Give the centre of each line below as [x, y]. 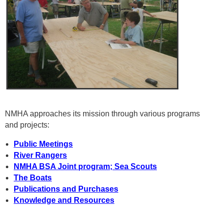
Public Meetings [43, 144]
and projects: [27, 125]
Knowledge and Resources [64, 200]
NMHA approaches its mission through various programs [102, 114]
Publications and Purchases [66, 189]
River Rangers [40, 155]
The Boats [33, 178]
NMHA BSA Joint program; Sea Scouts [85, 167]
